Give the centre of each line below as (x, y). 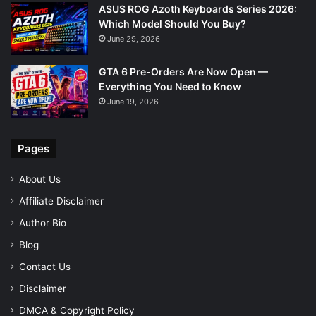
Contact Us (45, 266)
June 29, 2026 (134, 38)
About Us (40, 179)
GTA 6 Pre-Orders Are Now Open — (183, 71)
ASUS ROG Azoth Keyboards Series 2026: (198, 8)
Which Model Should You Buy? (172, 23)
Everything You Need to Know (170, 86)
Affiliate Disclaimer (61, 201)
